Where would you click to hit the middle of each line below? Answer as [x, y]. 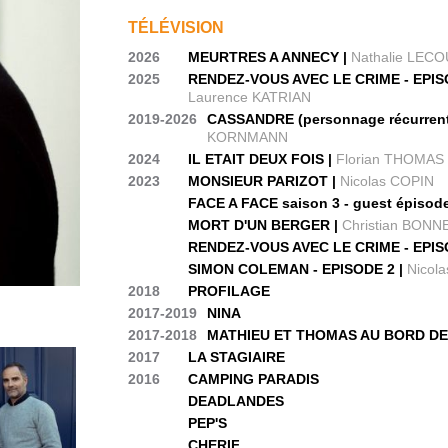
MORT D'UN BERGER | [265, 225]
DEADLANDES [236, 401]
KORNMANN [248, 137]
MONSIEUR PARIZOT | [264, 181]
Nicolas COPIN [387, 181]
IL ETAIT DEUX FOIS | [262, 159]
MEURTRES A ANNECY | [270, 57]
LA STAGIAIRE [237, 357]
